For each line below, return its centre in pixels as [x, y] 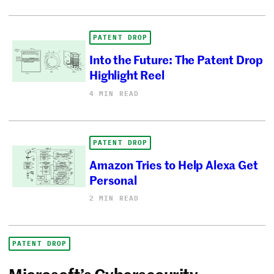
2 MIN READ [114, 198]
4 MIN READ [114, 93]
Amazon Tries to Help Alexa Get [174, 165]
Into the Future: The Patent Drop [176, 59]
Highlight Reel [127, 75]
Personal [113, 180]
